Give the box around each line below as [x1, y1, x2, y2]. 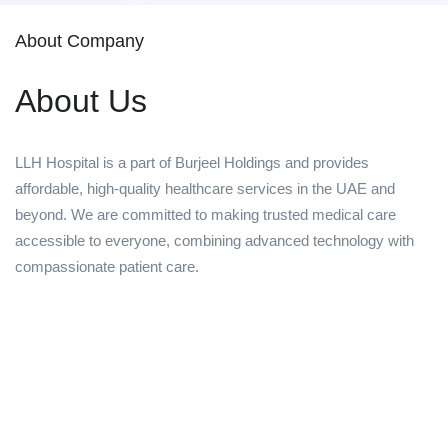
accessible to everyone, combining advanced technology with [15, 232, 414, 250]
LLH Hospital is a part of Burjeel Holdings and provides [15, 154, 369, 172]
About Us [15, 83, 147, 120]
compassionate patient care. [15, 258, 199, 276]
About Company [15, 31, 144, 52]
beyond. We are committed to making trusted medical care [15, 206, 396, 224]
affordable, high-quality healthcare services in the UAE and [15, 180, 395, 198]
